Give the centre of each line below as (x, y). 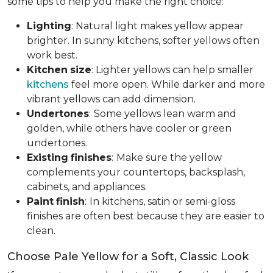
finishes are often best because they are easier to (146, 216)
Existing (48, 157)
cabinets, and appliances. (87, 186)
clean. (41, 230)
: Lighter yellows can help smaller (172, 69)
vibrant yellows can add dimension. (111, 99)
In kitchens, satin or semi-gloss (162, 201)
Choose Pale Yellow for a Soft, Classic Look (128, 256)
